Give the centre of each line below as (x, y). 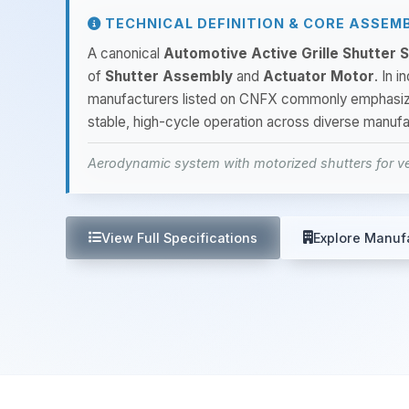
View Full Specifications (179, 237)
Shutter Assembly (169, 76)
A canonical (126, 53)
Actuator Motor (319, 76)
